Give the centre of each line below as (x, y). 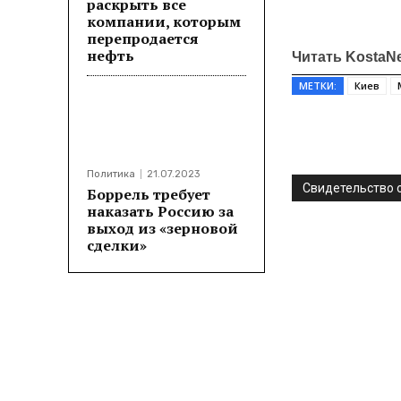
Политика (111, 174)
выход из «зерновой (162, 228)
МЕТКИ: (318, 85)
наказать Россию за (160, 211)
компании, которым (164, 21)
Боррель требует (149, 194)
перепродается (143, 38)
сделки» (117, 245)
